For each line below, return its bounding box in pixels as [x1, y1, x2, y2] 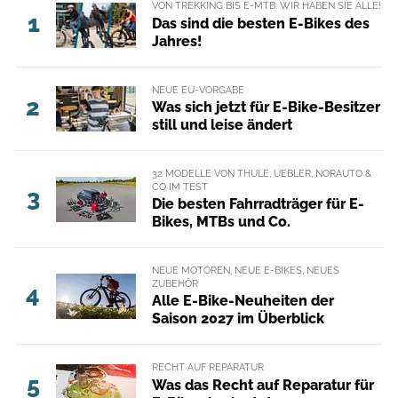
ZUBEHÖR [151, 277, 198, 290]
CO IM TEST [151, 179, 208, 193]
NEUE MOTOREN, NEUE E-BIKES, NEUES [151, 264, 339, 276]
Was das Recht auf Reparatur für [151, 376, 374, 394]
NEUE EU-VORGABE [151, 83, 244, 96]
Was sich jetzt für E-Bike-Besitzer [151, 98, 380, 115]
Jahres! [151, 32, 202, 50]
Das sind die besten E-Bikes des [151, 14, 370, 32]
